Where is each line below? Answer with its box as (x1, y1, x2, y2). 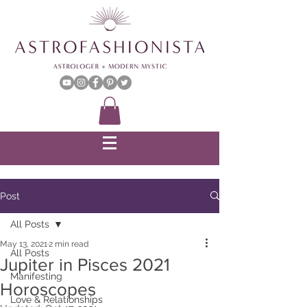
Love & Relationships (10, 293, 103, 305)
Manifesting (10, 270, 62, 282)
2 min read (49, 238, 88, 249)
